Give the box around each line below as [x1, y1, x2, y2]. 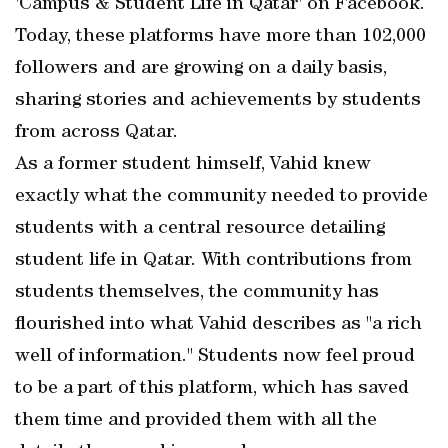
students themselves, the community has [15, 283, 379, 303]
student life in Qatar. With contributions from [15, 251, 412, 271]
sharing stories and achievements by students [15, 91, 421, 111]
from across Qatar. [15, 123, 178, 143]
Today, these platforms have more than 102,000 [15, 27, 426, 47]
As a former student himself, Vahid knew [15, 155, 371, 175]
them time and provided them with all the [15, 411, 377, 431]
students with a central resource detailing [15, 219, 385, 239]
